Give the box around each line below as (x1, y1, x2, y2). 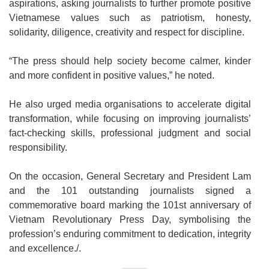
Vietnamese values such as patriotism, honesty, (9, 12, 251, 23)
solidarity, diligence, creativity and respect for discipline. (9, 26, 244, 37)
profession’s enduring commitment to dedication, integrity (9, 228, 251, 239)
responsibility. (9, 142, 67, 153)
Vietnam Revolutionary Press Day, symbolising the (9, 214, 251, 225)
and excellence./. (9, 243, 81, 253)
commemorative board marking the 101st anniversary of (9, 199, 251, 210)
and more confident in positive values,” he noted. (9, 70, 214, 80)
